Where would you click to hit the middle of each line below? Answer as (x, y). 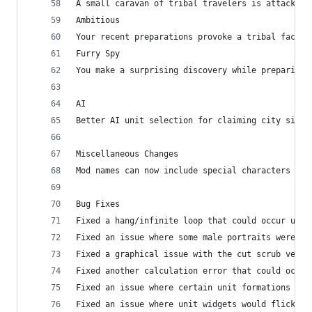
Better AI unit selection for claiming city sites (193, 120)
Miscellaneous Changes (127, 154)
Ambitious (98, 20)
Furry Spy (98, 53)
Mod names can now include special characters (183, 170)
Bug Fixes (98, 204)
